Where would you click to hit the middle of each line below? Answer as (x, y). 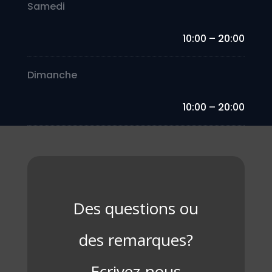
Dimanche (52, 75)
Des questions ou (136, 208)
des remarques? (136, 240)
